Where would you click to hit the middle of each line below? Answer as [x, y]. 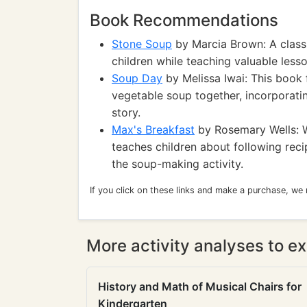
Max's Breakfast [153, 130]
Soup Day [137, 78]
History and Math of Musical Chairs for [200, 286]
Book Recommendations [184, 20]
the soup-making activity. [177, 164]
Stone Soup [142, 44]
